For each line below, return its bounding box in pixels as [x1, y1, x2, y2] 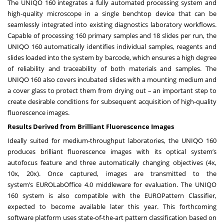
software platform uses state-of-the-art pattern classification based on [7, 212, 216, 222]
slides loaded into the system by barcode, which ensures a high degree [7, 52, 216, 62]
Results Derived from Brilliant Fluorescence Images [7, 121, 174, 131]
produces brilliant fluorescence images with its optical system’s [7, 146, 216, 156]
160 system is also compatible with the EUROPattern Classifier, [7, 190, 216, 200]
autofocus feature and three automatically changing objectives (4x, [7, 157, 216, 167]
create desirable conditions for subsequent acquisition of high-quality [7, 96, 216, 106]
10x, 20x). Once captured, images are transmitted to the [7, 168, 216, 178]
